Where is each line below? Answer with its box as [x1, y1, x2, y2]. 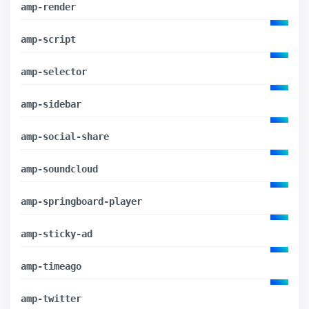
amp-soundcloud [21, 163, 98, 175]
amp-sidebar [21, 98, 81, 110]
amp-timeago [21, 260, 81, 272]
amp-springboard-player [21, 195, 142, 207]
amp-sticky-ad [21, 228, 92, 239]
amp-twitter [21, 292, 81, 304]
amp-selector [21, 66, 87, 77]
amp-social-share [21, 130, 109, 142]
